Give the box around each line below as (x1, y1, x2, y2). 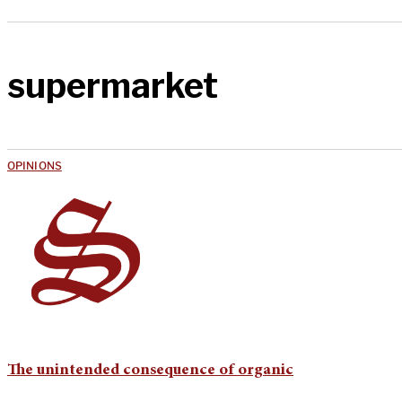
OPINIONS (7, 158, 62, 172)
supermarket (7, 65, 218, 107)
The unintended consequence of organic (7, 362, 293, 379)
